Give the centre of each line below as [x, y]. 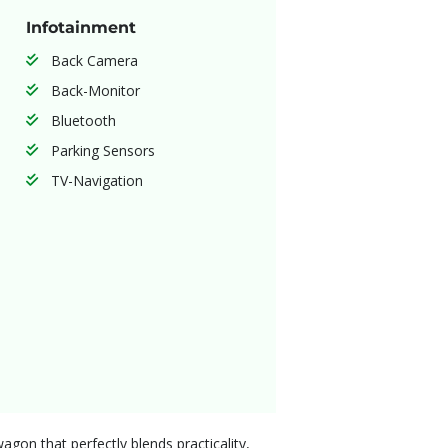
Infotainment [80, 27]
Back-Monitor [95, 90]
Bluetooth [83, 120]
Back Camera [94, 60]
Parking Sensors [102, 150]
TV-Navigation [96, 180]
